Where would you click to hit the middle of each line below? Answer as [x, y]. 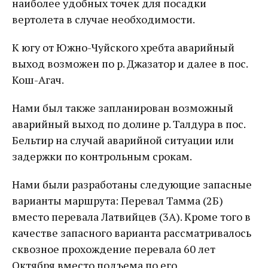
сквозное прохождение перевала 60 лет [114, 249]
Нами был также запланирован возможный [123, 108]
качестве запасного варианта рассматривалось [132, 233]
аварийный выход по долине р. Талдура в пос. [129, 124]
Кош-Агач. [38, 80]
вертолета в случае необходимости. [103, 19]
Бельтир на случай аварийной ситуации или [123, 140]
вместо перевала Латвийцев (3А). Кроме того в [131, 217]
